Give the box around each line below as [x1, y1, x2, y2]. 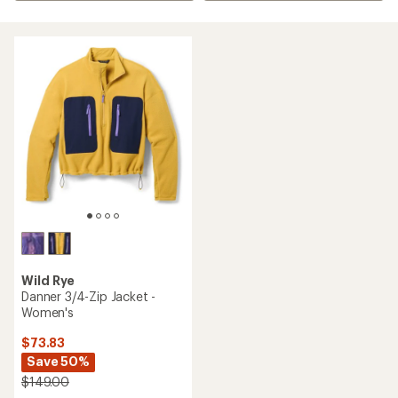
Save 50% [27, 354, 90, 369]
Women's [21, 305, 74, 320]
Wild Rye [21, 273, 76, 288]
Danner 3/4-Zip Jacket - [21, 289, 156, 304]
